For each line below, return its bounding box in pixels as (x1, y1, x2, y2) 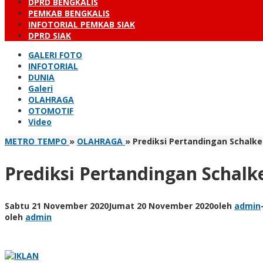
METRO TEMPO (5, 136, 67, 147)
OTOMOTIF (28, 105, 73, 116)
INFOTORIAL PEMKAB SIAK (28, 19, 135, 30)
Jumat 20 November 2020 (109, 200, 214, 211)
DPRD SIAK (28, 30, 71, 41)
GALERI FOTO (28, 49, 82, 60)
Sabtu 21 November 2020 (5, 200, 109, 211)
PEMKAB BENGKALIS (28, 8, 110, 19)
